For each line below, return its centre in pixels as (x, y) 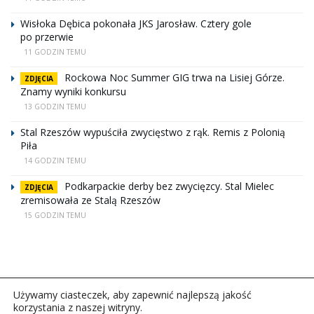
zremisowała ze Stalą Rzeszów (90, 200)
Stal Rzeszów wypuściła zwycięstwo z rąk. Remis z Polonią (153, 132)
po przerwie (47, 36)
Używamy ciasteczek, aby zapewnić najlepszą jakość (132, 295)
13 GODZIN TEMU (55, 106)
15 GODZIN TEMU (55, 215)
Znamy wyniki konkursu (73, 91)
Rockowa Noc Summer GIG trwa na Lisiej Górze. (175, 77)
